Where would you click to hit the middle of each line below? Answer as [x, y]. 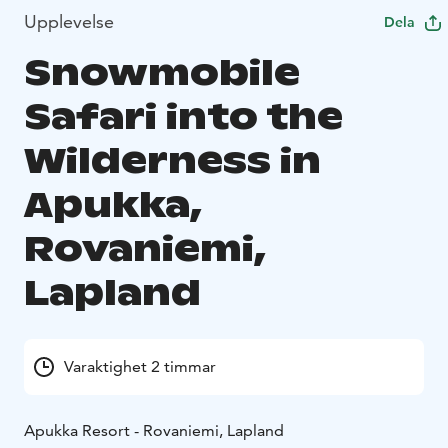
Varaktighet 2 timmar [140, 366]
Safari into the [183, 116]
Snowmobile [162, 72]
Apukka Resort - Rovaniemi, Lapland [154, 430]
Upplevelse [69, 21]
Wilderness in [172, 160]
